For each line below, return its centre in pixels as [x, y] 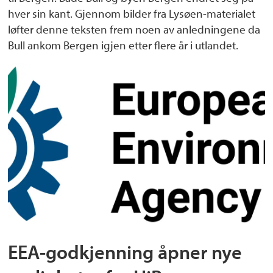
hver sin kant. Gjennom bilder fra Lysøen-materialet [132, 13]
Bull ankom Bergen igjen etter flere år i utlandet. [123, 45]
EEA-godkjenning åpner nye [125, 251]
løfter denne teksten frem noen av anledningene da [134, 29]
